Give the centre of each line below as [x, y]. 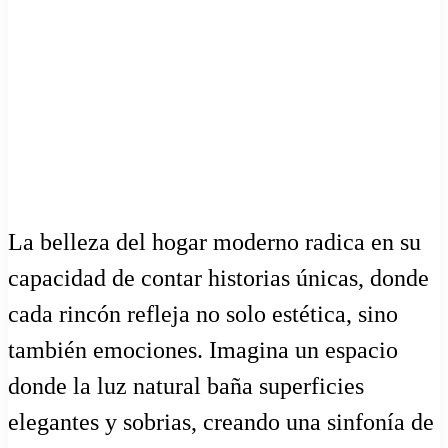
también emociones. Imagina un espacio [203, 349]
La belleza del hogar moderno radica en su [214, 241]
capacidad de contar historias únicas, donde [218, 277]
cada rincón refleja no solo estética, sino [203, 313]
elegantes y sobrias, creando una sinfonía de [221, 421]
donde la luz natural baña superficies [186, 385]
